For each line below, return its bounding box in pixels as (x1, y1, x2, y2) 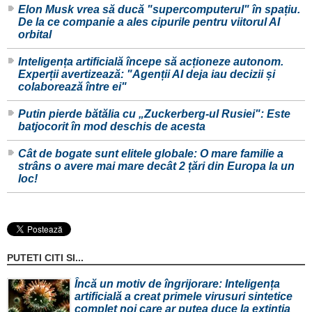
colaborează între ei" (18, 81, 127, 93)
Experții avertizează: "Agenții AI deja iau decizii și (18, 68, 275, 81)
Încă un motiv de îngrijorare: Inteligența (75, 278, 280, 290)
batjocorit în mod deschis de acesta (18, 120, 205, 133)
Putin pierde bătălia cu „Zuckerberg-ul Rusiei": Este (18, 108, 290, 120)
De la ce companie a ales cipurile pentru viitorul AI (18, 16, 280, 29)
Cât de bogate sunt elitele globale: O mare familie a (18, 148, 283, 160)
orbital (18, 29, 52, 41)
